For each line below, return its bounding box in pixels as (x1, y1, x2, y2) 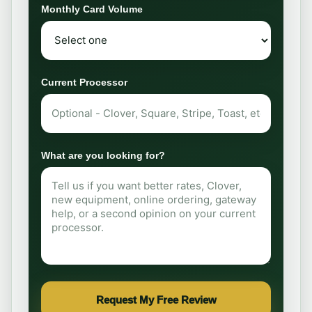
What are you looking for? (41, 149, 165, 161)
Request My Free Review (95, 294, 217, 306)
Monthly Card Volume (41, 3, 143, 15)
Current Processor (41, 76, 127, 88)
